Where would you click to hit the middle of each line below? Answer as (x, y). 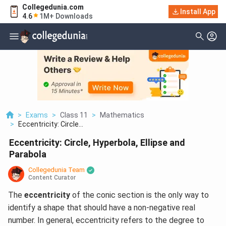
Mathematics (122, 115)
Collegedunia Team (56, 170)
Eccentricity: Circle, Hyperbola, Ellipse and (97, 143)
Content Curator (52, 178)
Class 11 (74, 115)
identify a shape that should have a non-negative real (102, 208)
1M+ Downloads (66, 16)
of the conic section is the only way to (139, 195)
